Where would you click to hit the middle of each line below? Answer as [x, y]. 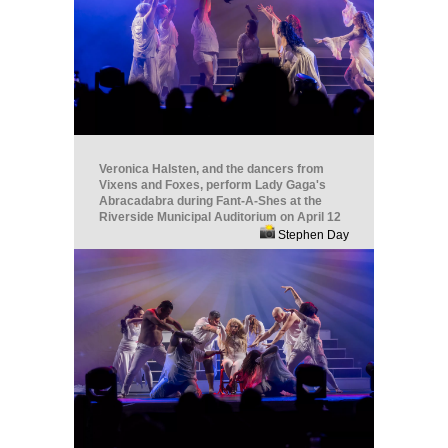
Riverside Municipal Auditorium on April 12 [220, 216]
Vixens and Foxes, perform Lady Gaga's [212, 184]
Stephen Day [312, 234]
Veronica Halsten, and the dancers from [211, 168]
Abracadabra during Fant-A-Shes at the [210, 200]
